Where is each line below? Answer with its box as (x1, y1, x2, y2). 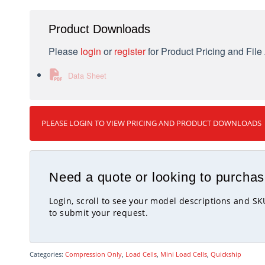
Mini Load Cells (160, 249, 207, 258)
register (114, 44, 146, 58)
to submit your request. (49, 206, 148, 218)
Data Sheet (68, 69, 106, 81)
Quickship (211, 249, 241, 258)
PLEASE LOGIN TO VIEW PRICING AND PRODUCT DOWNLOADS (41, 117, 261, 128)
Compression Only (65, 249, 122, 258)
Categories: (30, 249, 65, 258)
